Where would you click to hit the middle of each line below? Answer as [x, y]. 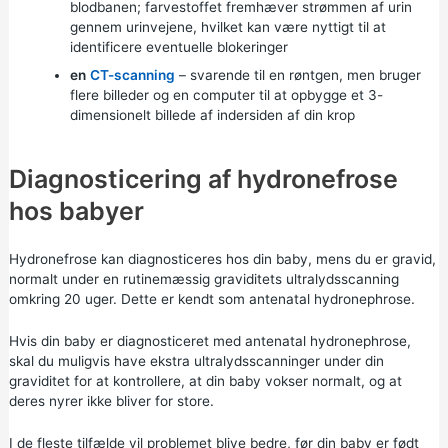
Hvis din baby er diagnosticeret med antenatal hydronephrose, [209, 341]
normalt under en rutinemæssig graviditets [147, 279]
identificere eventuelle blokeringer [178, 47]
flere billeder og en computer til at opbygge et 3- [226, 95]
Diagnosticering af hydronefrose [203, 179]
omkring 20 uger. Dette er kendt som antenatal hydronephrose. [211, 299]
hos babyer [76, 211]
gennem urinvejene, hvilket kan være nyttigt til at [227, 27]
